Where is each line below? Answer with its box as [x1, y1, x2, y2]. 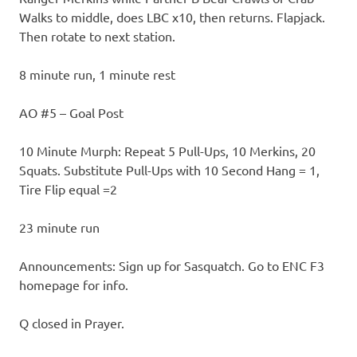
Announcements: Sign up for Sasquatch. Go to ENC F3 [19, 257, 324, 274]
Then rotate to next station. [19, 28, 175, 45]
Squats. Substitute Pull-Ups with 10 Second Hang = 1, [19, 162, 320, 178]
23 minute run [19, 219, 100, 236]
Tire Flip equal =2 [19, 181, 117, 198]
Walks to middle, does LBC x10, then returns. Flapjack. [19, 9, 325, 25]
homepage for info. [19, 277, 128, 293]
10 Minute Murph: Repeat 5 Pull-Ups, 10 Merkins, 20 [19, 143, 316, 159]
